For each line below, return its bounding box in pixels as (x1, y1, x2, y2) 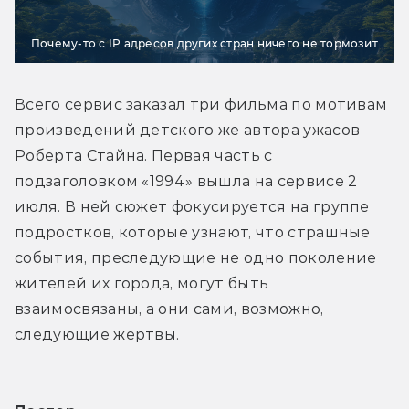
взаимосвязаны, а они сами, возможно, (15, 299, 324, 318)
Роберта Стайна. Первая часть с (15, 146, 273, 164)
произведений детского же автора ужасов (15, 121, 361, 139)
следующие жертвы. (15, 325, 180, 343)
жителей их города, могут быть (15, 274, 269, 292)
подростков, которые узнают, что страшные (15, 223, 371, 241)
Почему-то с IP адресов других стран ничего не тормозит (31, 36, 378, 50)
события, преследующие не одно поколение (15, 248, 377, 267)
